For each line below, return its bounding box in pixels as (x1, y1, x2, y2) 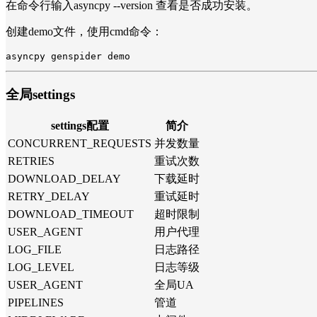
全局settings (6, 86, 75, 102)
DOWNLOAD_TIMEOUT (8, 208, 134, 221)
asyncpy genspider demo (6, 50, 130, 62)
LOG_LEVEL (8, 261, 74, 274)
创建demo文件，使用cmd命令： (6, 25, 163, 38)
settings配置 (50, 120, 109, 132)
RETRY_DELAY (8, 190, 90, 203)
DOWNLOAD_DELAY (8, 173, 121, 185)
